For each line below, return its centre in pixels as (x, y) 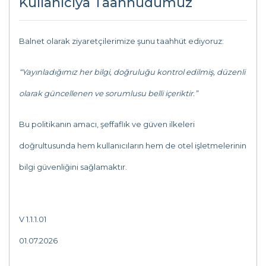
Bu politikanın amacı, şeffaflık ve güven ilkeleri (107, 124)
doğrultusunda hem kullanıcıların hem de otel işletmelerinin (133, 145)
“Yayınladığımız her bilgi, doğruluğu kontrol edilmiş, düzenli (132, 72)
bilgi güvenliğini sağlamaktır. (73, 167)
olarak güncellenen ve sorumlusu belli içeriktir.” (108, 93)
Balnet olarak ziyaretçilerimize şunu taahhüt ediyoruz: (121, 41)
